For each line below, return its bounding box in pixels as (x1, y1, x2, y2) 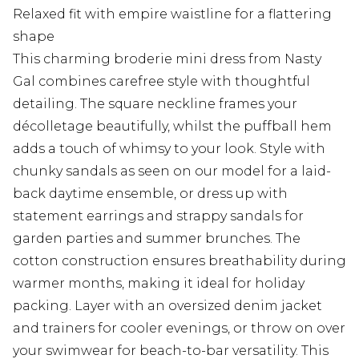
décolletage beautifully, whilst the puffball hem (13, 119, 332, 135)
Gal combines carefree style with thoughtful (13, 74, 310, 90)
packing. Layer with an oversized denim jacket (13, 298, 322, 314)
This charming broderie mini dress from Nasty (13, 51, 321, 67)
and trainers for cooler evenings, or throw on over (13, 321, 345, 337)
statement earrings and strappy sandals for (13, 208, 304, 224)
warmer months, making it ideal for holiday (13, 276, 305, 292)
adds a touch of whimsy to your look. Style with (13, 141, 325, 157)
